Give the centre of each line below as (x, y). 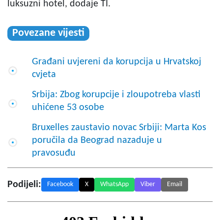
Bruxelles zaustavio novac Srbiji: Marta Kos (119, 127)
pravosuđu (54, 153)
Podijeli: (24, 184)
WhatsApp (114, 184)
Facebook (60, 184)
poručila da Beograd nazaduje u (97, 140)
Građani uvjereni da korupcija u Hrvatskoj (117, 62)
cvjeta (44, 74)
